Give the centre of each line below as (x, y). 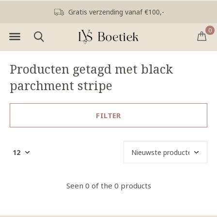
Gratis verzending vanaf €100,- (115, 12)
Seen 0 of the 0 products (108, 186)
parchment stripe (61, 85)
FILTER (108, 115)
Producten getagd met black (91, 69)
